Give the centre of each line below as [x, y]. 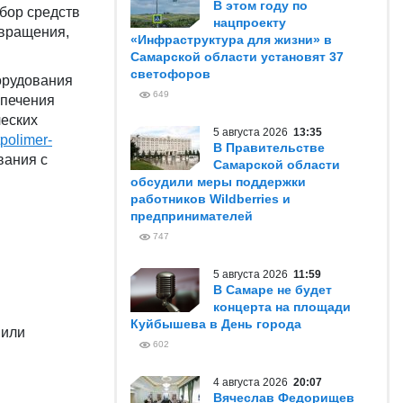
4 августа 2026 [253, 382]
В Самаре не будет [273, 290]
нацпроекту [250, 22]
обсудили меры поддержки [218, 182]
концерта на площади [282, 307]
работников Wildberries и [210, 199]
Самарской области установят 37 [237, 57]
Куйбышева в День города [216, 324]
